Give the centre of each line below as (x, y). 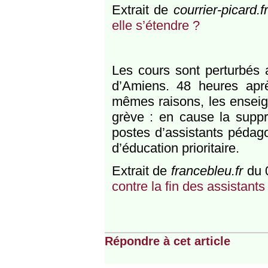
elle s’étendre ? (156, 26)
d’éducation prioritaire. (175, 148)
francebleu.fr (207, 171)
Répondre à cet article (167, 241)
